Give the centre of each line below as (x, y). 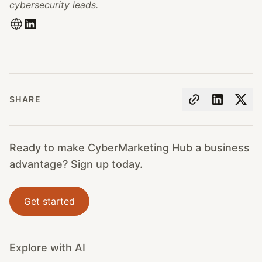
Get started (49, 201)
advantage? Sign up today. (76, 164)
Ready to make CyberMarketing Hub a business (130, 148)
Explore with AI (47, 248)
